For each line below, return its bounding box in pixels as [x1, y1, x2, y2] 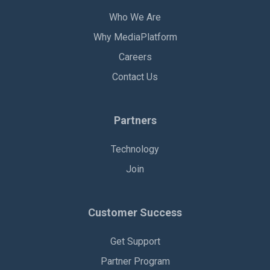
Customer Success [88, 206, 182, 219]
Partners [113, 114, 157, 127]
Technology [111, 143, 159, 155]
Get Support [110, 236, 160, 247]
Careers [118, 51, 152, 63]
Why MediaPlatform [93, 31, 177, 43]
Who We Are [109, 11, 161, 23]
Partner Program [100, 256, 170, 267]
